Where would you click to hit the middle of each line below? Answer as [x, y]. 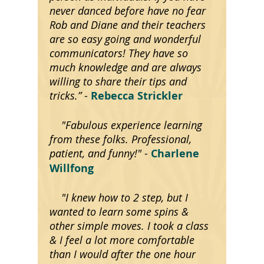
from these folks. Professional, [121, 139]
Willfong [72, 168]
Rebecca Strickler [137, 96]
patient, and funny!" [95, 153]
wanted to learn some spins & [119, 212]
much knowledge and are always [126, 67]
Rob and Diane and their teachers [128, 25]
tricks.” [65, 95]
